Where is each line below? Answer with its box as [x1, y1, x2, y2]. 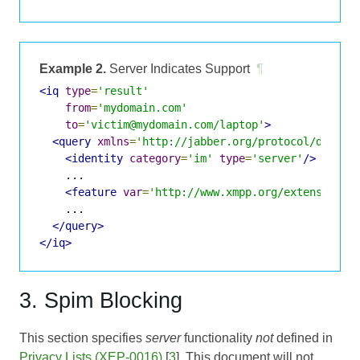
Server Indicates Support [106, 61, 250, 76]
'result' [97, 84, 149, 97]
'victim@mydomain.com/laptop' [84, 117, 264, 131]
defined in [273, 330, 333, 345]
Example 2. [39, 61, 106, 76]
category [129, 151, 181, 165]
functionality [181, 330, 256, 345]
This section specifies [19, 330, 145, 345]
